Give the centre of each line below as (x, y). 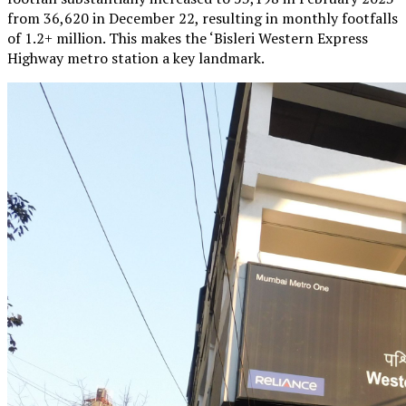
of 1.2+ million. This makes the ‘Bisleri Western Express (188, 38)
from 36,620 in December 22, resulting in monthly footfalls (203, 18)
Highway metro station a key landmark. (136, 58)
